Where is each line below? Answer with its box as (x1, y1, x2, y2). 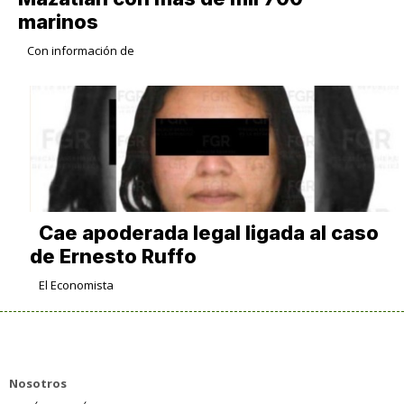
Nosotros (9, 375, 67, 392)
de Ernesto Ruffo (29, 244, 197, 269)
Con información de (26, 42, 134, 60)
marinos (17, 10, 98, 34)
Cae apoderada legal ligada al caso (38, 221, 379, 245)
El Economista (38, 277, 114, 294)
